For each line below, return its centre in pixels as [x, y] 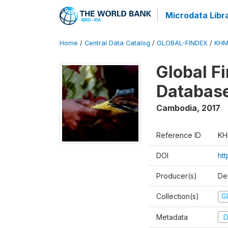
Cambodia [177, 108]
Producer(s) [177, 176]
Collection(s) [178, 196]
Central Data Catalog [117, 43]
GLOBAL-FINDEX [182, 43]
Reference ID [179, 135]
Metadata [172, 217]
